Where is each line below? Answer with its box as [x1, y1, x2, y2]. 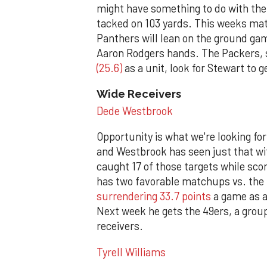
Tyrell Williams [97, 245, 166, 259]
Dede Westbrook [97, 104, 173, 118]
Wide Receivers [97, 88, 181, 101]
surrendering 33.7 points [97, 190, 211, 203]
